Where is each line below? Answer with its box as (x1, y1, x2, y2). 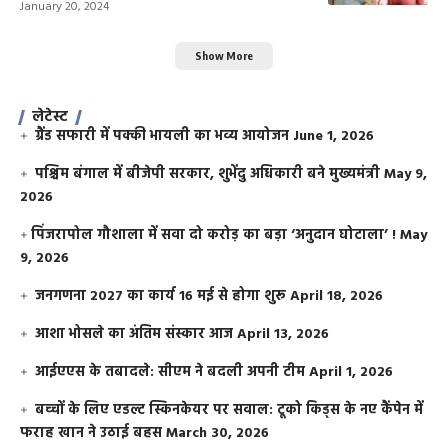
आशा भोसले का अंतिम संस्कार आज (35, 323, 234, 347)
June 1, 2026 (293, 125, 375, 149)
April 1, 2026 (309, 361, 394, 385)
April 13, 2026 (237, 323, 330, 347)
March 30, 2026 (166, 422, 269, 446)
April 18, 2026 (290, 285, 384, 309)
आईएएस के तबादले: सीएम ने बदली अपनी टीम (35, 361, 306, 385)
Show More (195, 49, 253, 63)
